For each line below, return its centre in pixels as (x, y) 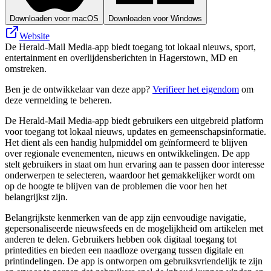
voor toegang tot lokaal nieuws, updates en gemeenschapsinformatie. (135, 131)
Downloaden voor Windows (155, 18)
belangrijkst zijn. (36, 197)
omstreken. (26, 68)
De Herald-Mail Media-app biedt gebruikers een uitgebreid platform (134, 120)
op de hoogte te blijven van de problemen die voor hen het (116, 186)
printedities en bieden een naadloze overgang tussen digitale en (124, 250)
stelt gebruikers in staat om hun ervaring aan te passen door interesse (135, 164)
